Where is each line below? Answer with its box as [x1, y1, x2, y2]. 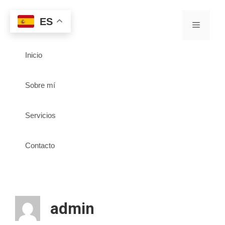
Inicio [25, 51, 42, 59]
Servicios [25, 111, 56, 120]
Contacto [25, 141, 55, 150]
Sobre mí [25, 81, 55, 89]
